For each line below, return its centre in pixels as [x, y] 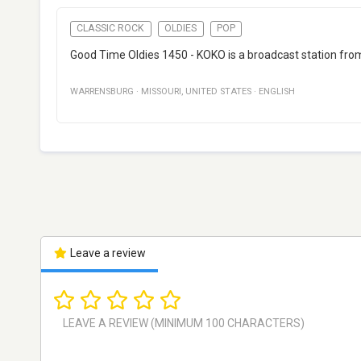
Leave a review [106, 253]
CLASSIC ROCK [111, 29]
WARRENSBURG [102, 92]
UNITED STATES [218, 92]
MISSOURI [161, 92]
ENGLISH [277, 92]
